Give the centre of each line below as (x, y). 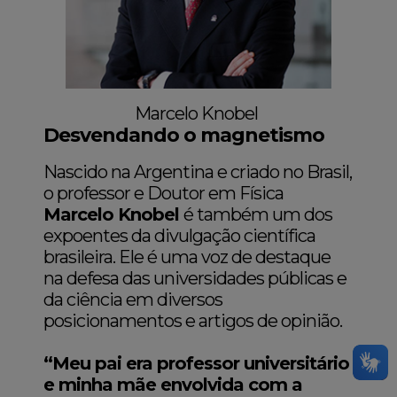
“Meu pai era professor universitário (197, 364)
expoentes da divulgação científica (180, 236)
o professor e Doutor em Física (164, 194)
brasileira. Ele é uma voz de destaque (187, 257)
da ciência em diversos (133, 300)
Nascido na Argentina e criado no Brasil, (198, 172)
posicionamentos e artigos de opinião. (195, 321)
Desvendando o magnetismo (187, 136)
